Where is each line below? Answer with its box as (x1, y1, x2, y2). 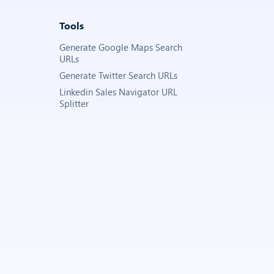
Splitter (59, 97, 89, 109)
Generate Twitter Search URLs (59, 69, 177, 81)
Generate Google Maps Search (59, 41, 182, 53)
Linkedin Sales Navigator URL (59, 86, 177, 98)
